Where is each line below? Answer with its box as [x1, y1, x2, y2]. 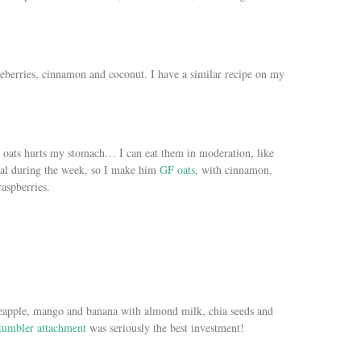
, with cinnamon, [195, 161, 272, 177]
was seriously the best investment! [86, 319, 244, 335]
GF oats [160, 161, 195, 177]
